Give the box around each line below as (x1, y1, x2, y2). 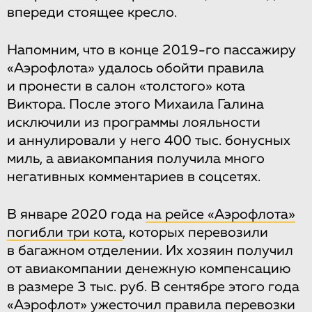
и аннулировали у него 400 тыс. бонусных (7, 134, 290, 148)
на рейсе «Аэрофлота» (146, 208, 295, 222)
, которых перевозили (123, 226, 268, 240)
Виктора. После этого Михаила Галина (7, 97, 264, 112)
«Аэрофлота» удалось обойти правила (7, 61, 264, 76)
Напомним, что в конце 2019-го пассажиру (7, 43, 296, 58)
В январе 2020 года (7, 208, 146, 222)
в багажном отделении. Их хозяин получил (7, 244, 293, 258)
